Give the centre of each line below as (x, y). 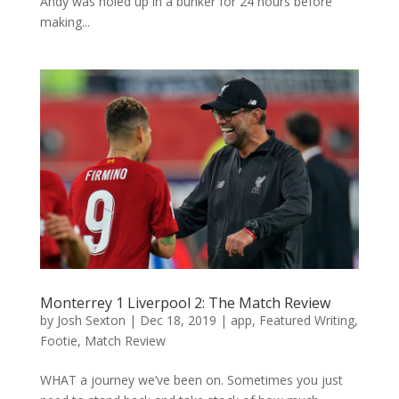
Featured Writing (306, 320)
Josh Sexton (91, 320)
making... (65, 21)
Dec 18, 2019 (178, 320)
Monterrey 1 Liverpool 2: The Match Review (185, 302)
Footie (58, 340)
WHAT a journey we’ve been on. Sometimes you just (191, 379)
